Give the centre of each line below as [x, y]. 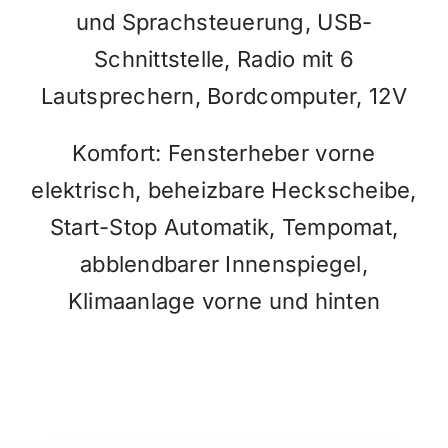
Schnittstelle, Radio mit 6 [224, 58]
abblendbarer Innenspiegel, [224, 263]
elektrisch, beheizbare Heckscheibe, [224, 189]
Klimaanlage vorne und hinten [224, 300]
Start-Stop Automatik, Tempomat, [224, 226]
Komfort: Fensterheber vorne [224, 152]
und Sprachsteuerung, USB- [224, 21]
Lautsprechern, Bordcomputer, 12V [224, 95]
